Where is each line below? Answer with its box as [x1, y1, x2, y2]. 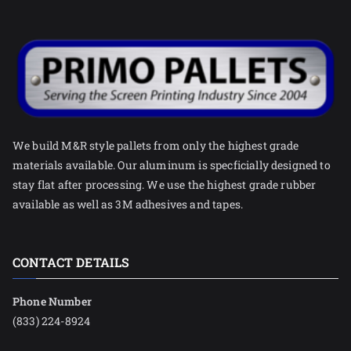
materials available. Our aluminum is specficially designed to [13, 157, 331, 172]
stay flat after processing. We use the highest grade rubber [13, 177, 317, 192]
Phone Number [13, 294, 92, 309]
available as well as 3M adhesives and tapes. [13, 197, 244, 212]
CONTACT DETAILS [13, 254, 130, 270]
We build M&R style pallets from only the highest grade [13, 138, 299, 153]
